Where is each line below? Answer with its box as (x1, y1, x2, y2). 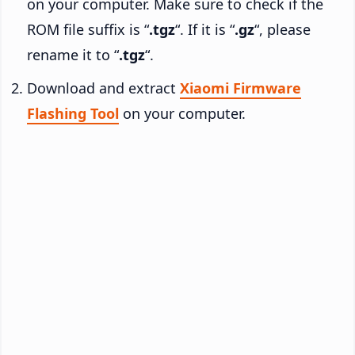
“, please (254, 19, 311, 39)
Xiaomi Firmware (180, 78, 301, 97)
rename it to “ (27, 44, 119, 64)
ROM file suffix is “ (27, 19, 149, 39)
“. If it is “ (175, 19, 235, 39)
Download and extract (27, 78, 180, 97)
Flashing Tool (27, 103, 119, 123)
